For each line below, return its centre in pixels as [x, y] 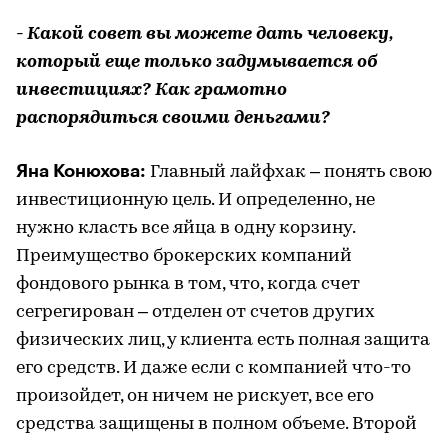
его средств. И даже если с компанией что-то [213, 368]
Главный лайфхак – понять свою [291, 172]
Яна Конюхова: [83, 170]
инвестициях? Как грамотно [151, 90]
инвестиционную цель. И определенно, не [195, 200]
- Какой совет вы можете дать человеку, [204, 34]
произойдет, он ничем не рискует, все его [195, 396]
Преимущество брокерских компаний [184, 256]
